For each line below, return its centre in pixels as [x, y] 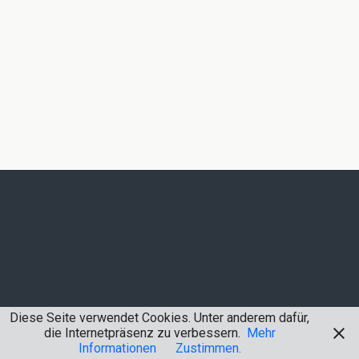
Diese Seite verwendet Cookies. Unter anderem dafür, [159, 318]
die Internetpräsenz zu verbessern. [142, 333]
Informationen [117, 348]
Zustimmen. [208, 348]
